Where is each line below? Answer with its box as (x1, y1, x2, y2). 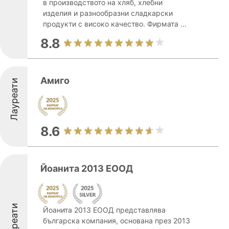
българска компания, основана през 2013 (43, 216, 190, 225)
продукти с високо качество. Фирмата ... (43, 19, 187, 28)
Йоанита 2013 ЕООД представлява (43, 205, 166, 214)
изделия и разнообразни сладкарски (43, 9, 173, 17)
